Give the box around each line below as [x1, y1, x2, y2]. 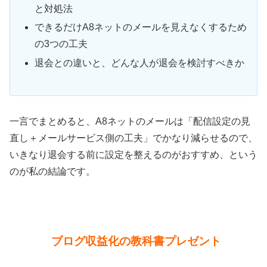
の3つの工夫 [35, 39, 88, 49]
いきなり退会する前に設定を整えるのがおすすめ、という [10, 150, 257, 160]
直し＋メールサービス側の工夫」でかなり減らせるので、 [10, 133, 257, 144]
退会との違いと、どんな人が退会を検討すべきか [35, 57, 245, 68]
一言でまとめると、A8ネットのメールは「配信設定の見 [10, 116, 250, 127]
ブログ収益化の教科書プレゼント [51, 234, 221, 247]
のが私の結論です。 [10, 166, 95, 177]
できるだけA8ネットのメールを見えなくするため [35, 22, 247, 33]
